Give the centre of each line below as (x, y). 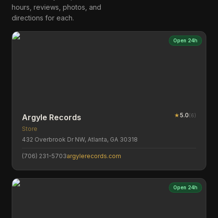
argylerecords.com (94, 156)
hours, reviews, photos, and (56, 7)
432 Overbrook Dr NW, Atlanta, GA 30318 (80, 139)
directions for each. (43, 18)
